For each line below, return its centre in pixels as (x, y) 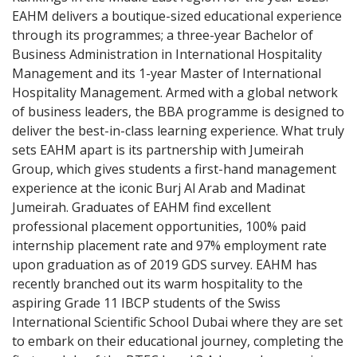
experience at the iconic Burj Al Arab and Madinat (159, 188)
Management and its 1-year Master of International (167, 73)
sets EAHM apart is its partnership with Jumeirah (158, 150)
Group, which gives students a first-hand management (174, 169)
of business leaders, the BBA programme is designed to (178, 112)
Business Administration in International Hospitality (167, 54)
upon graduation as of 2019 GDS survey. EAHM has (165, 265)
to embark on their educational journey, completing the (178, 341)
